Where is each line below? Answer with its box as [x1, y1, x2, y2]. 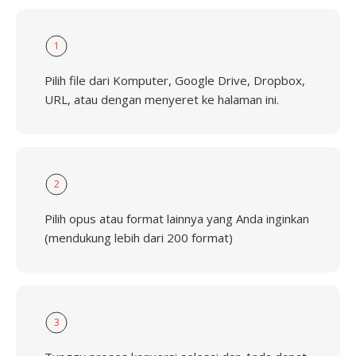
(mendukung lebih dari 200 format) [44, 230, 233, 246]
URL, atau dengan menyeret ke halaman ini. [44, 91, 279, 107]
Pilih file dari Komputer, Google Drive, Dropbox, [44, 72, 305, 88]
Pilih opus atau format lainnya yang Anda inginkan [44, 211, 309, 226]
